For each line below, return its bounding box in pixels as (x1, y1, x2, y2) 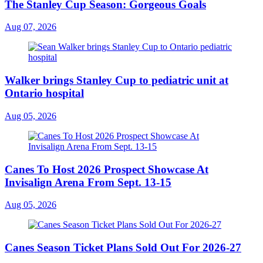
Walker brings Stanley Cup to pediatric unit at (5, 74, 228, 87)
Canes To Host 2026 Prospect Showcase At (5, 163, 208, 176)
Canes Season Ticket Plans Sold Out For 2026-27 (5, 241, 241, 254)
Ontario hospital (5, 87, 84, 100)
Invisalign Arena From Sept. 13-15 (5, 176, 171, 188)
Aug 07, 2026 (5, 22, 56, 32)
